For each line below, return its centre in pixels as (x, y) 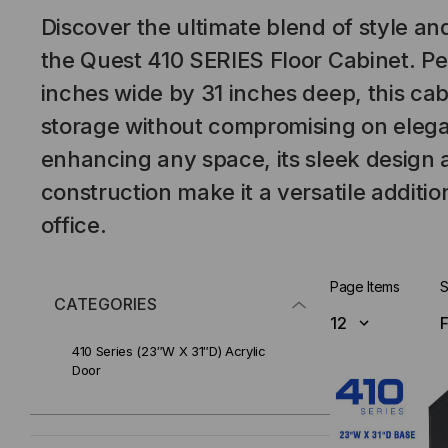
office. (73, 224)
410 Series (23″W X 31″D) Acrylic (169, 351)
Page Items (365, 286)
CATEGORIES (105, 304)
